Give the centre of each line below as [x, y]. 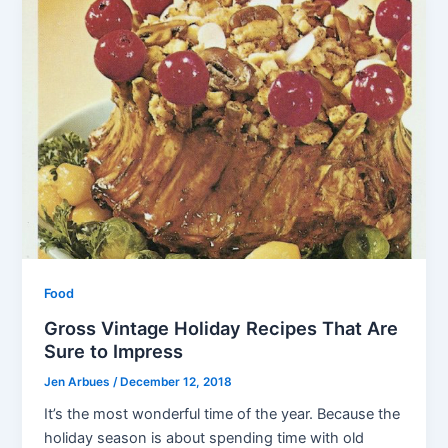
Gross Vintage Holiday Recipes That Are [221, 327]
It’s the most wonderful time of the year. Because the [222, 414]
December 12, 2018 [176, 381]
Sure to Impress [114, 350]
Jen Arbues [79, 381]
